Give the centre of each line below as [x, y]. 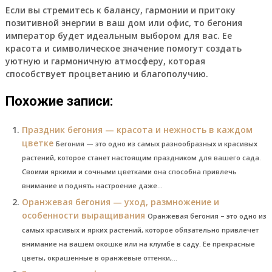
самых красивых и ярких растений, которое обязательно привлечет [140, 229]
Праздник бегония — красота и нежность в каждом [137, 129]
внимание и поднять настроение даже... [92, 185]
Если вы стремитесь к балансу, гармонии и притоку [120, 10]
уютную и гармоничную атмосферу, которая [105, 61]
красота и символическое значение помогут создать [123, 48]
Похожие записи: [59, 101]
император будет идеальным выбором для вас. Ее [118, 35]
